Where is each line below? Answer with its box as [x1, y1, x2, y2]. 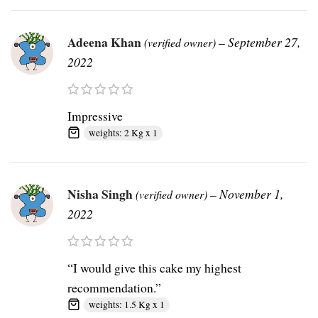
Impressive [67, 107, 123, 125]
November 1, [219, 185, 283, 203]
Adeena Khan [67, 33, 144, 52]
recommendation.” [67, 279, 161, 297]
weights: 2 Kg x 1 [89, 126, 158, 140]
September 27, [228, 33, 300, 51]
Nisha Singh [67, 185, 136, 204]
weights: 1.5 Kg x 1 [89, 298, 165, 312]
